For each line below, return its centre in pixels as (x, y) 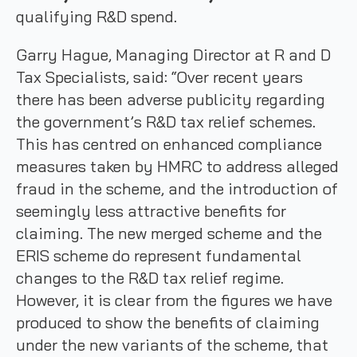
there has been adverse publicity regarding (171, 99)
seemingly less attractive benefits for (151, 211)
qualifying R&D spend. (98, 16)
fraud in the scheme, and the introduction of (177, 188)
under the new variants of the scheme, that (172, 345)
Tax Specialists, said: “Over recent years (159, 77)
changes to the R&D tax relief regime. (150, 278)
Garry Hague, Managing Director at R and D (173, 55)
